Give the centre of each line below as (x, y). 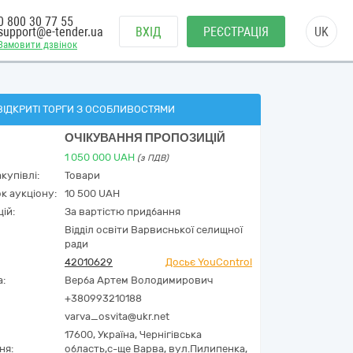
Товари (82, 175)
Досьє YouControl (209, 262)
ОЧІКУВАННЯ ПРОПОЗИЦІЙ (145, 138)
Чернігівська (171, 334)
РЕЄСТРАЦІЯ (236, 32)
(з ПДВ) (153, 158)
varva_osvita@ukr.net (117, 316)
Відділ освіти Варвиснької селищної (154, 230)
